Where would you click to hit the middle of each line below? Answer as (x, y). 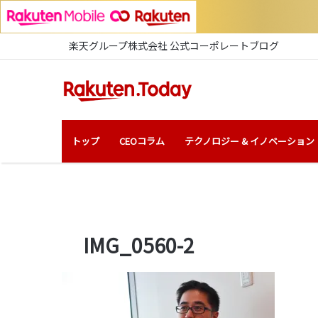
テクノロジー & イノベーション (250, 141)
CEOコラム (142, 141)
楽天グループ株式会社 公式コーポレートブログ (174, 45)
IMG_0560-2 (139, 245)
